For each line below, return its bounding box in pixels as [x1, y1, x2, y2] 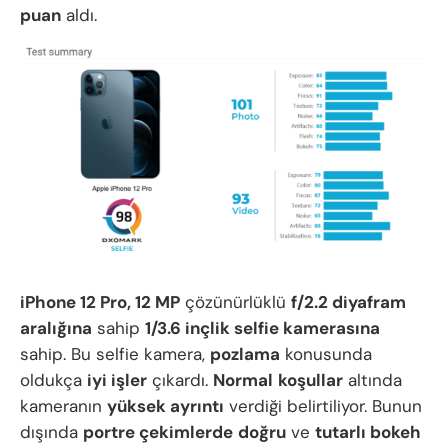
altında [343, 369, 402, 392]
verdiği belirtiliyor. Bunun [224, 395, 422, 418]
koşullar [278, 369, 343, 392]
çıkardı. [147, 369, 213, 392]
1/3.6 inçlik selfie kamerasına [145, 317, 380, 340]
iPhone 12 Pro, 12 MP [20, 291, 180, 314]
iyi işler [87, 369, 147, 392]
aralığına [20, 317, 92, 340]
